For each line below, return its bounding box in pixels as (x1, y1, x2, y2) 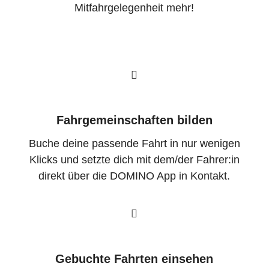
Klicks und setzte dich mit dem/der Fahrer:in (29, 154, 240, 166)
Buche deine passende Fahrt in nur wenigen (28, 138, 240, 150)
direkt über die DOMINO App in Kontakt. (38, 170, 231, 183)
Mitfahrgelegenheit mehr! (74, 1, 195, 14)
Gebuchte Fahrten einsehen (55, 252, 214, 265)
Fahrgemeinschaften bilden (56, 113, 213, 127)
